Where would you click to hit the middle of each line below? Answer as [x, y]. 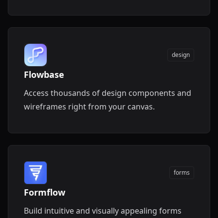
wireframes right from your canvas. [89, 107]
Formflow [45, 192]
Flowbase [44, 74]
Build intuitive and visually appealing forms [103, 211]
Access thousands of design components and [108, 93]
